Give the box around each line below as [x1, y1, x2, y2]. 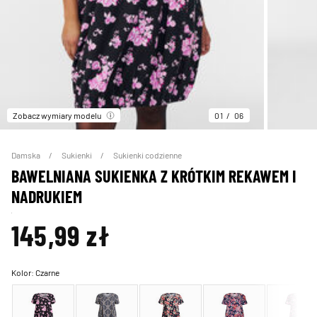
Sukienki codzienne [113, 149, 182, 161]
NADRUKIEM [11, 186, 82, 207]
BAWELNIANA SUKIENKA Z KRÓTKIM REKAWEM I [11, 166, 296, 187]
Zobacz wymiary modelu [13, 110, 101, 122]
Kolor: [11, 267, 35, 279]
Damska [11, 149, 42, 161]
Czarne [35, 267, 59, 279]
